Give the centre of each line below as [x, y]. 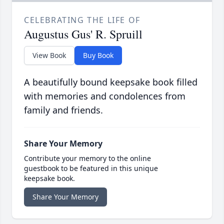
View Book [49, 55]
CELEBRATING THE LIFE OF [82, 20]
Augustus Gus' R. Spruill [83, 34]
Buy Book [98, 55]
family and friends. [63, 110]
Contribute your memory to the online [87, 158]
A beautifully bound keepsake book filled [111, 82]
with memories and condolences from [105, 96]
